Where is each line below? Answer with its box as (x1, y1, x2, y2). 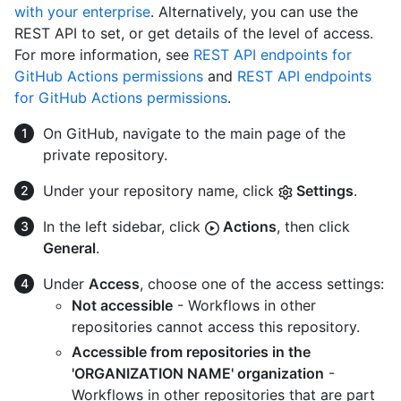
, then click (277, 218, 350, 236)
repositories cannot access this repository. (72, 318, 360, 337)
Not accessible (72, 296, 173, 315)
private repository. (43, 146, 167, 165)
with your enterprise (14, 3, 150, 21)
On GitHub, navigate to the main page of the (43, 124, 346, 143)
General (43, 239, 96, 258)
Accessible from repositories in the (72, 343, 311, 362)
